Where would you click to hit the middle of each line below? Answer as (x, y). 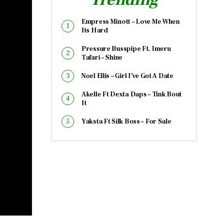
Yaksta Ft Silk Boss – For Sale (126, 122)
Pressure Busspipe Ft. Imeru (126, 49)
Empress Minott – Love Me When (131, 22)
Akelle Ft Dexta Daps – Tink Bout (132, 94)
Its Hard (95, 31)
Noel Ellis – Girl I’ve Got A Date (127, 76)
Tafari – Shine (102, 58)
